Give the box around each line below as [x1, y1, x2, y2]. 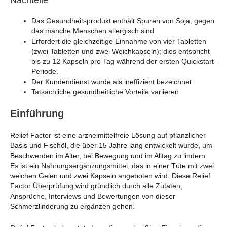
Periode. [31, 67, 58, 76]
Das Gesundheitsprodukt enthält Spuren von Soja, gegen [31, 17, 214, 25]
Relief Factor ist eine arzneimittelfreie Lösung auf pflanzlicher [10, 131, 206, 140]
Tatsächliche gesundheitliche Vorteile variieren [31, 88, 179, 96]
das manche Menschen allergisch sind [31, 27, 154, 35]
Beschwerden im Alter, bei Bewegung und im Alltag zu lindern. [10, 152, 207, 160]
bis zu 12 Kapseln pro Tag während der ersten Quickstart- [31, 57, 216, 66]
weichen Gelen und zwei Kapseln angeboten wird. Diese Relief [10, 172, 210, 180]
